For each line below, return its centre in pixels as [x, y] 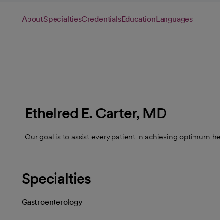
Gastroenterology [52, 202]
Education [138, 19]
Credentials [101, 19]
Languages [174, 19]
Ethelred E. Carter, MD [96, 113]
